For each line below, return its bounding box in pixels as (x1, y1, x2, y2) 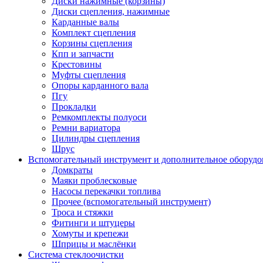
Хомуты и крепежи (52, 228, 129, 238)
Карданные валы (52, 17, 119, 27)
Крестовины (52, 59, 102, 69)
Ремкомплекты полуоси (52, 112, 147, 122)
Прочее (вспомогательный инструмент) (52, 197, 211, 207)
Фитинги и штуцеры (52, 218, 135, 228)
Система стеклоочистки (28, 249, 124, 259)
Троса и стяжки (52, 207, 113, 217)
